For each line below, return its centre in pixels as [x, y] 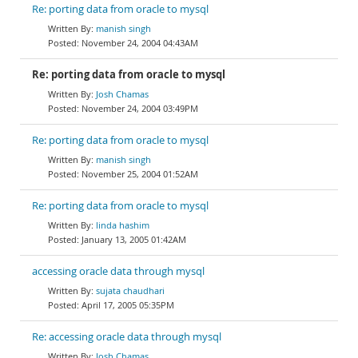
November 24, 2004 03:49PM [140, 108]
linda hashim [123, 225]
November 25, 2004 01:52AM [140, 174]
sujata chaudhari [130, 290]
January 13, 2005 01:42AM [134, 239]
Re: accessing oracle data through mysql [127, 337]
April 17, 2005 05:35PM [128, 305]
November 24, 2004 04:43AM [140, 43]
